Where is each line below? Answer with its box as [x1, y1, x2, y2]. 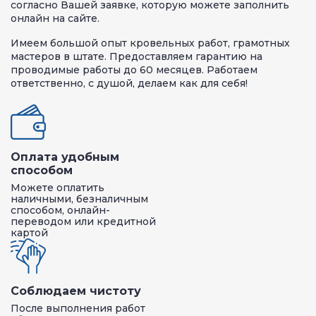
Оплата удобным [11, 150, 119, 164]
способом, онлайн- [11, 203, 110, 217]
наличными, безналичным [11, 192, 148, 205]
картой [11, 226, 48, 239]
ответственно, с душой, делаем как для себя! [11, 76, 248, 90]
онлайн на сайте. [11, 11, 99, 25]
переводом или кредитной [11, 214, 156, 228]
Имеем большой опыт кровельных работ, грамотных [11, 36, 290, 49]
